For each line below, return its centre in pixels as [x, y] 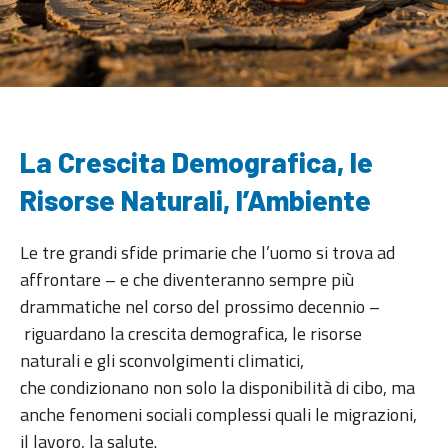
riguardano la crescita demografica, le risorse [191, 334]
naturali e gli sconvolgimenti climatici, [162, 361]
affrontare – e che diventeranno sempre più [187, 280]
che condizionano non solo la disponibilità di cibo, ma [217, 388]
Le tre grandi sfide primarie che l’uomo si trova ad [207, 253]
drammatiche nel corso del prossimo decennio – [200, 307]
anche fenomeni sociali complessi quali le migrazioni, [218, 415]
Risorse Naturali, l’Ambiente [198, 200]
